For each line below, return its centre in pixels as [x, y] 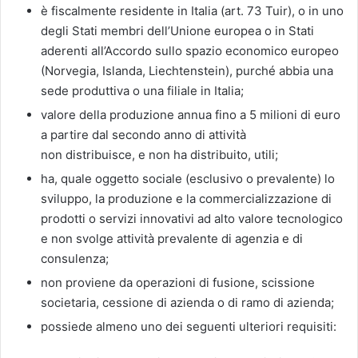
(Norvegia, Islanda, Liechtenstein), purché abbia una [187, 70]
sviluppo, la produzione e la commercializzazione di [186, 198]
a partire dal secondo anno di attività [143, 134]
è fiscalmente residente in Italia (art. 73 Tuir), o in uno [192, 10]
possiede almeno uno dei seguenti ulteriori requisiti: [189, 326]
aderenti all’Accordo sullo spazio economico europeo [190, 50]
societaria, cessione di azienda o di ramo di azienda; [187, 302]
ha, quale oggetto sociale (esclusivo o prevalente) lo [188, 178]
